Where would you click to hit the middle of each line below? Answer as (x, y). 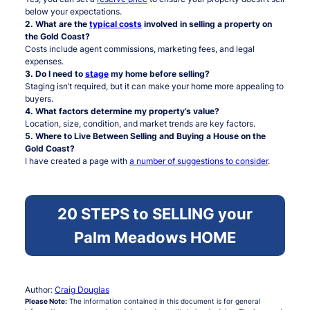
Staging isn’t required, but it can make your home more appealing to (154, 86)
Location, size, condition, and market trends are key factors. (140, 124)
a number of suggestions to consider (198, 161)
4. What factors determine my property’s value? (122, 111)
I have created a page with (77, 161)
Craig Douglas (82, 290)
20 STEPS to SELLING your (155, 214)
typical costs (115, 24)
